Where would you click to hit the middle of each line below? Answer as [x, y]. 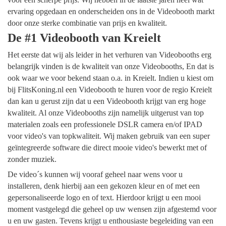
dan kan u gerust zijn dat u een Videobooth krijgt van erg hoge [107, 101]
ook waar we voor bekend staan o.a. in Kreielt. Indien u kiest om [110, 78]
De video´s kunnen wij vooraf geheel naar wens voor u [95, 174]
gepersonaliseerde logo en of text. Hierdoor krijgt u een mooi [104, 197]
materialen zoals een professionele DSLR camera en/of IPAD [105, 125]
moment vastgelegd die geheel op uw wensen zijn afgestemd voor [112, 209]
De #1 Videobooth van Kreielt [84, 38]
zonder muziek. [33, 159]
